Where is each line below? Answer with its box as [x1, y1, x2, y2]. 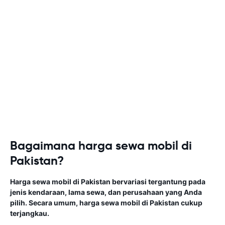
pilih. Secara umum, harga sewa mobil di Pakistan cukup [10, 198, 202, 207]
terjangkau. [10, 209, 49, 217]
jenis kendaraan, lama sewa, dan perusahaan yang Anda [10, 188, 202, 196]
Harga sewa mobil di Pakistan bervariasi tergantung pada [10, 177, 205, 186]
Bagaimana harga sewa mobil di [10, 138, 192, 153]
